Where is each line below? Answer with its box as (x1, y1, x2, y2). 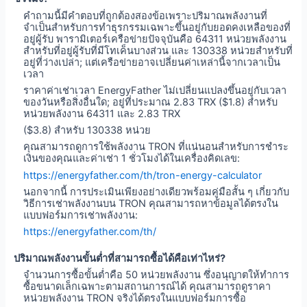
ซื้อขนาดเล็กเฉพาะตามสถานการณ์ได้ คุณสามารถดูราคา (23, 280, 271, 293)
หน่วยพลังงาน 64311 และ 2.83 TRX (23, 107, 181, 120)
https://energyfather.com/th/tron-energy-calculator (23, 169, 262, 182)
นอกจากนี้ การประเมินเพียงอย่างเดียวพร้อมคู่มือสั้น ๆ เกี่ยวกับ (23, 185, 290, 198)
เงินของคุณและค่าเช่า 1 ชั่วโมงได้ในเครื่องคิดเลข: (23, 152, 241, 165)
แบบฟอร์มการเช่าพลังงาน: (23, 208, 138, 221)
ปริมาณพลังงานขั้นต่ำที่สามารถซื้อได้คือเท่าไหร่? (13, 252, 225, 265)
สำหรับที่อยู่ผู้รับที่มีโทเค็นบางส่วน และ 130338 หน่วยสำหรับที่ (23, 44, 293, 57)
